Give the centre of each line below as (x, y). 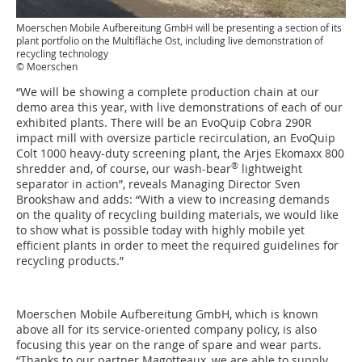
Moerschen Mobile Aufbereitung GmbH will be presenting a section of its (179, 28)
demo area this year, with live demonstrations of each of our (179, 107)
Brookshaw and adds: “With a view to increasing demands (173, 200)
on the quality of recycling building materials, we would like (177, 215)
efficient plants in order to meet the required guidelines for (177, 246)
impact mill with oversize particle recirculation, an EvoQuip (176, 138)
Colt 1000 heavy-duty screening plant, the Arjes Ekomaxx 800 (180, 154)
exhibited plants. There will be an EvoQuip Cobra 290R (164, 123)
